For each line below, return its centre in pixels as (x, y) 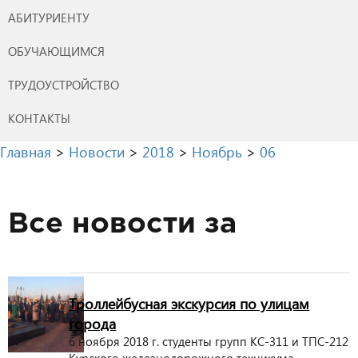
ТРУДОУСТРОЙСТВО (64, 84)
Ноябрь (217, 151)
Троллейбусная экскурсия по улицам (189, 303)
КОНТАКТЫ (39, 118)
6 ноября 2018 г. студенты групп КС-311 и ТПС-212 (209, 341)
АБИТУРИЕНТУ (49, 17)
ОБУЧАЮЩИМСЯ (56, 51)
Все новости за (122, 225)
